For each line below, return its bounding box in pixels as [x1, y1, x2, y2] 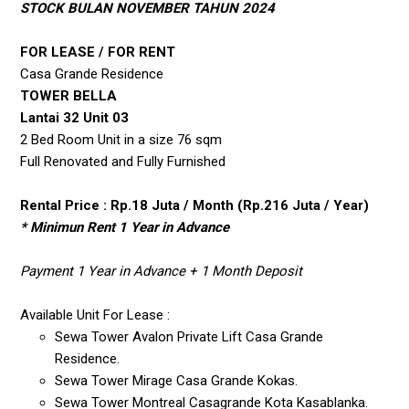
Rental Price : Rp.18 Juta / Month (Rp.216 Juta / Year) [20, 197, 370, 215]
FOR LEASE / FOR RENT [20, 44, 176, 61]
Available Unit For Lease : [20, 307, 171, 324]
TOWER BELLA [20, 88, 118, 105]
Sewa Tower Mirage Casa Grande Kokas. [55, 372, 302, 390]
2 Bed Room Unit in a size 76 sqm [20, 131, 223, 149]
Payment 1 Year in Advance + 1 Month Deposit [20, 263, 303, 280]
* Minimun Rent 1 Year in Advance [20, 219, 230, 236]
